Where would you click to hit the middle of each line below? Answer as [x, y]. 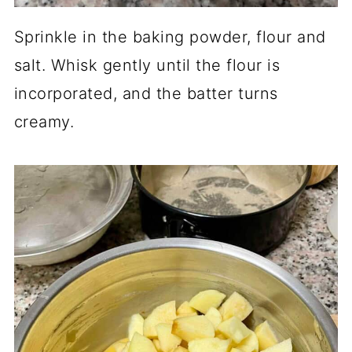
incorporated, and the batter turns [146, 93]
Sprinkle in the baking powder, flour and [170, 37]
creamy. [44, 121]
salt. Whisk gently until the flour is [147, 65]
